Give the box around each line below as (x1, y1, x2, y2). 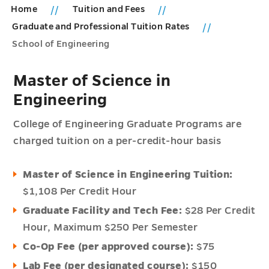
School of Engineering (12, 39, 110, 49)
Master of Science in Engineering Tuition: (23, 169, 233, 180)
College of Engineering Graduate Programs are (13, 119, 242, 130)
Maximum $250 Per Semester (53, 222, 198, 233)
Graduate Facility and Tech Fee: (23, 205, 183, 216)
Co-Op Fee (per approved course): (23, 241, 194, 252)
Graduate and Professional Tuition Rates (12, 22, 192, 31)
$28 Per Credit (182, 205, 256, 216)
